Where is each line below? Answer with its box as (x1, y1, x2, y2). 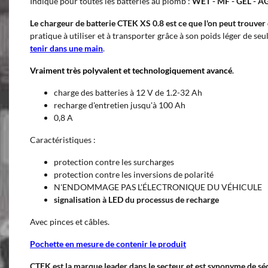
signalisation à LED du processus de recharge (54, 194, 219, 205)
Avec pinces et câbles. (30, 217, 109, 227)
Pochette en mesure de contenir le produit (30, 239, 186, 249)
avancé (206, 65, 232, 75)
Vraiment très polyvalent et (30, 65, 132, 75)
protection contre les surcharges (54, 157, 174, 167)
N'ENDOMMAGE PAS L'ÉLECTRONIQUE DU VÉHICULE (54, 182, 262, 192)
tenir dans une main (30, 43, 103, 53)
